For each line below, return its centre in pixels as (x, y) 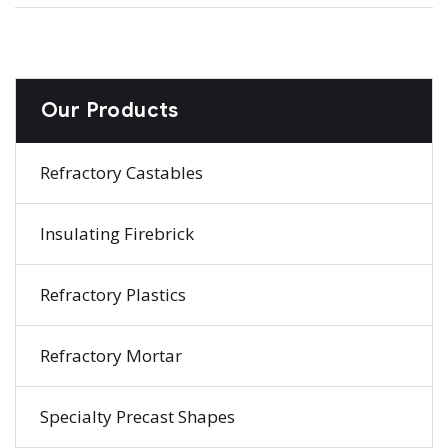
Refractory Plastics (113, 294)
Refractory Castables (121, 172)
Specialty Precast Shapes (137, 416)
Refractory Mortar (111, 355)
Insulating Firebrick (117, 233)
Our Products (110, 110)
